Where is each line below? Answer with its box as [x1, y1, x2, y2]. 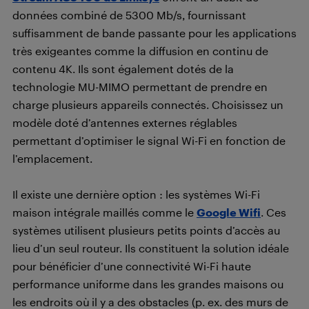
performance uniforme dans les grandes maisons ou [12, 277, 283, 291]
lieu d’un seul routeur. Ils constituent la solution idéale [12, 241, 289, 255]
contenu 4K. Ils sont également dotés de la [12, 62, 234, 76]
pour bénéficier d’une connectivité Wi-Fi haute [12, 259, 251, 273]
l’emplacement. [12, 152, 92, 166]
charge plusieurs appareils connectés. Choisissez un [12, 98, 283, 112]
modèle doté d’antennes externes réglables [12, 116, 237, 130]
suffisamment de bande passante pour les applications [12, 26, 297, 40]
